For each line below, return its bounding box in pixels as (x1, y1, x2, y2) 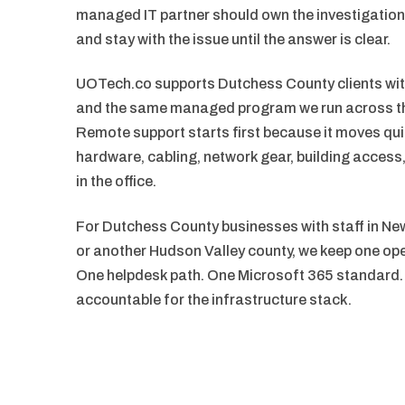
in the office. (75, 174, 156, 190)
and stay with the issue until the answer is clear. (75, 31, 391, 47)
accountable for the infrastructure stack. (75, 291, 352, 307)
